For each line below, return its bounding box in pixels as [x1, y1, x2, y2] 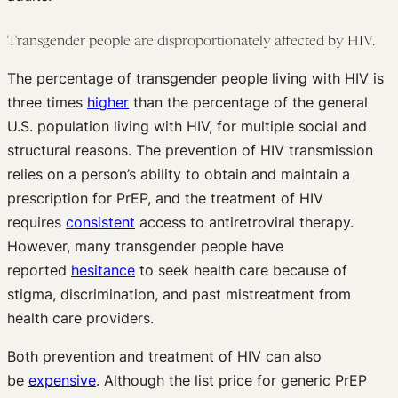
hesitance [71, 260, 135, 279]
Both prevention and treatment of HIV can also [7, 346, 322, 365]
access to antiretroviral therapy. [135, 212, 354, 231]
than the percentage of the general [129, 92, 368, 111]
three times [7, 92, 87, 111]
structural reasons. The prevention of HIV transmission [7, 140, 373, 159]
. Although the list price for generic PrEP [96, 370, 367, 389]
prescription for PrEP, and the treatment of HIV [7, 188, 323, 207]
